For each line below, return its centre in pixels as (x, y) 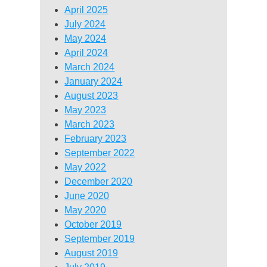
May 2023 (86, 110)
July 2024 (85, 24)
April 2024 (86, 52)
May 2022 (86, 167)
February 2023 (96, 138)
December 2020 (99, 181)
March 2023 (90, 124)
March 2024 (90, 67)
